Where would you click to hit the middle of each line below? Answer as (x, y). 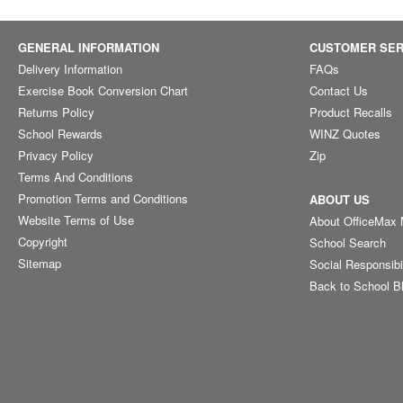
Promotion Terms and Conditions (103, 198)
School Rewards (60, 134)
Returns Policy (56, 112)
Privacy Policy (56, 155)
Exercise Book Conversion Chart (103, 90)
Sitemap (40, 263)
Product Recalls (351, 112)
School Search (348, 242)
